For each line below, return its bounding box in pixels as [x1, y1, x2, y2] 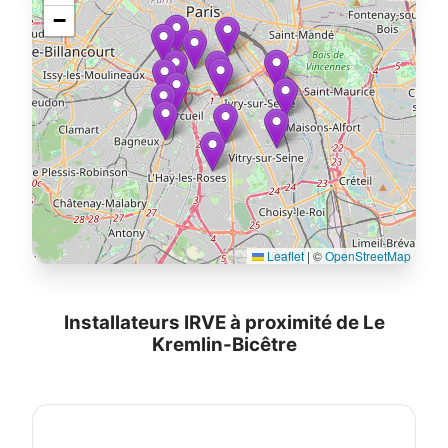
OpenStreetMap [325, 247, 411, 265]
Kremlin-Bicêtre [151, 333, 297, 357]
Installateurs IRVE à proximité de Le [63, 311, 385, 335]
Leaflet [264, 247, 304, 265]
